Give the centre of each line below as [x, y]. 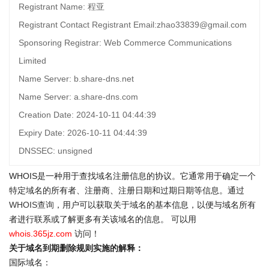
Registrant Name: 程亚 [62, 7]
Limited [32, 61]
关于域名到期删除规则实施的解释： [76, 248]
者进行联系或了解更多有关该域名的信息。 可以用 [103, 219]
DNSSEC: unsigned [56, 151]
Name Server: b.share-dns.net [76, 79]
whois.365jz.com [41, 234]
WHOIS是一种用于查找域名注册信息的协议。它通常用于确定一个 [132, 176]
